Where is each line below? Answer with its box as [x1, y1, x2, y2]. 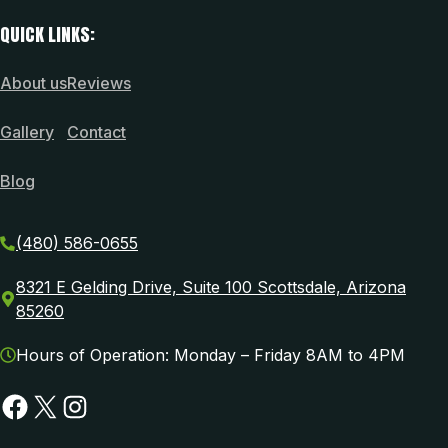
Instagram [59, 389, 196, 421]
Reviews [67, 72, 131, 93]
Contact [67, 121, 126, 142]
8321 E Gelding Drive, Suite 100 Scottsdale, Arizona [16, 276, 406, 297]
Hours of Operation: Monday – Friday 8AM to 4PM [16, 344, 405, 365]
